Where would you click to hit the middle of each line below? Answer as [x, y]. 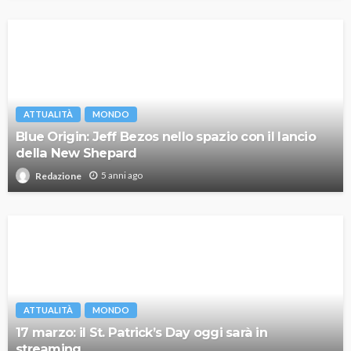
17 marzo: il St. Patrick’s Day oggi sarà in [142, 333]
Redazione [58, 175]
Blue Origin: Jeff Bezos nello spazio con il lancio [166, 137]
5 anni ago [122, 175]
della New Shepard [76, 153]
